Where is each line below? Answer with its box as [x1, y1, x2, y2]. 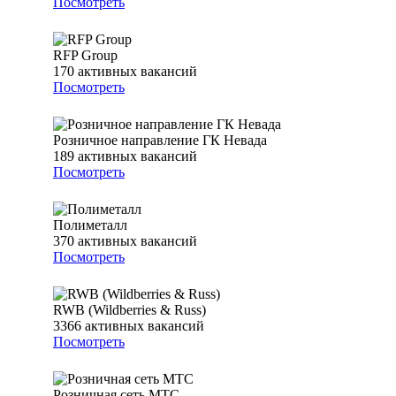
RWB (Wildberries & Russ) [53, 302, 206, 318]
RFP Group [53, 48, 118, 64]
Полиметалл [53, 217, 127, 233]
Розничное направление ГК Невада [53, 133, 267, 148]
